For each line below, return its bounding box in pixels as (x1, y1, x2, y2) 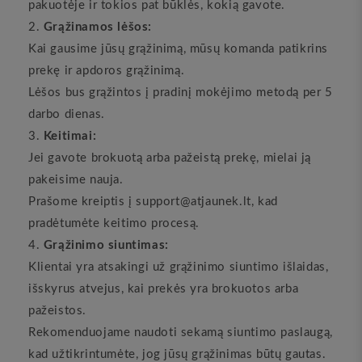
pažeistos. (28, 305, 86, 317)
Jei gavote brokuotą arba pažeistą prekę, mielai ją (28, 152, 312, 164)
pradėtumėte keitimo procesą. (28, 217, 200, 229)
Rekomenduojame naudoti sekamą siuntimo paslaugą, (28, 326, 333, 339)
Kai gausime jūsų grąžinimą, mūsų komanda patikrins (28, 43, 329, 55)
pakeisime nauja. (28, 174, 124, 186)
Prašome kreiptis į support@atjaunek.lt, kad (28, 196, 278, 208)
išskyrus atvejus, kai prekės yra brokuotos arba (28, 283, 299, 295)
